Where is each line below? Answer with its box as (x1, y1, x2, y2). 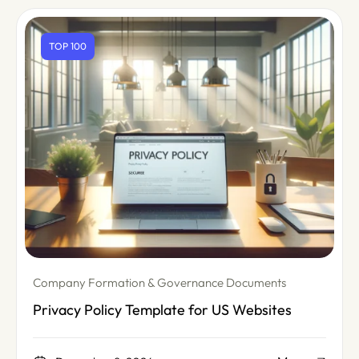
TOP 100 (49, 40, 87, 53)
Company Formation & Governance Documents (33, 275, 286, 292)
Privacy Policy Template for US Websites (33, 301, 292, 321)
